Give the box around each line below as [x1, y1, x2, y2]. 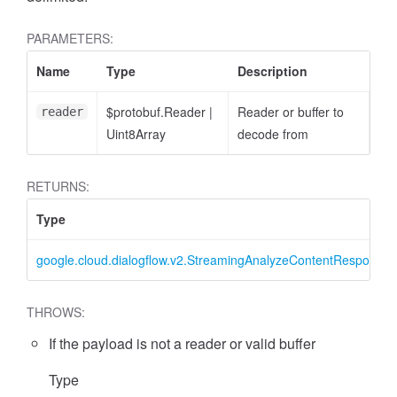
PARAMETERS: [27, 29, 113, 47]
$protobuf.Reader [106, 103, 209, 121]
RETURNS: [27, 177, 90, 195]
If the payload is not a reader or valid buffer [49, 333, 315, 354]
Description [237, 62, 307, 80]
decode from [237, 125, 308, 143]
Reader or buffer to [237, 103, 344, 121]
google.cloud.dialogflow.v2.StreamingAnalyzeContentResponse [36, 251, 390, 269]
